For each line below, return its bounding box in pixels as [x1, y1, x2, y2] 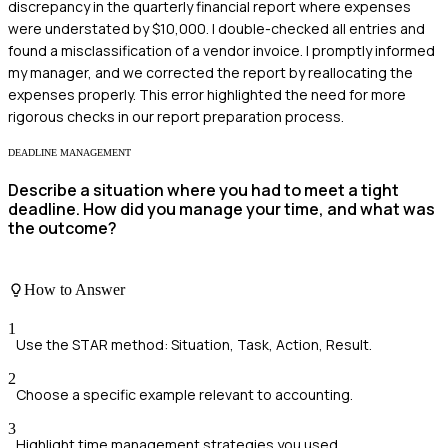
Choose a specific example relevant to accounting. [16, 385, 353, 405]
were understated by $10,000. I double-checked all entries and [8, 19, 425, 39]
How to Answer [24, 280, 125, 298]
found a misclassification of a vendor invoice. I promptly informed [8, 41, 435, 61]
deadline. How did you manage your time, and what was [8, 198, 435, 221]
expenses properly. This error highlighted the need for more [8, 85, 406, 105]
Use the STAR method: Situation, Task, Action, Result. [16, 335, 372, 355]
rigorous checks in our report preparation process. [8, 107, 344, 127]
